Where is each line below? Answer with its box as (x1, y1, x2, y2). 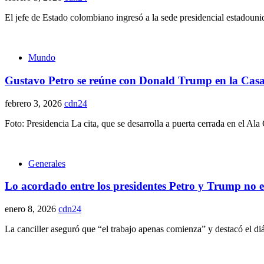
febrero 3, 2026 (5, 98, 64, 108)
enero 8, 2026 (5, 203, 58, 214)
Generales (28, 158, 65, 169)
